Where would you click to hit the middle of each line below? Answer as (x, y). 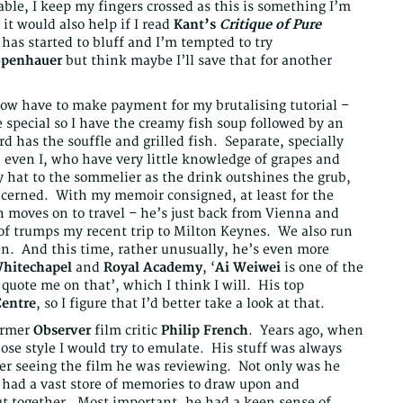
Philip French (205, 331)
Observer (62, 331)
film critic (126, 331)
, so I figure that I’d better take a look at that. (180, 304)
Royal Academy (153, 268)
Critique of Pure (270, 25)
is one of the (324, 268)
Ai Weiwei (250, 268)
